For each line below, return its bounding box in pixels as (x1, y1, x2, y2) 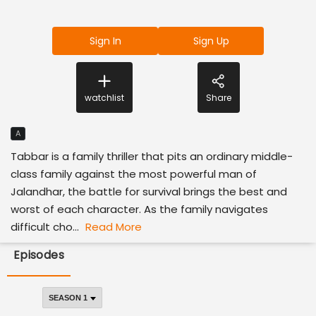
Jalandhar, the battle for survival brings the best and (11, 184, 287, 199)
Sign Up (193, 34, 229, 48)
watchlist (84, 92, 124, 104)
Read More (83, 219, 142, 234)
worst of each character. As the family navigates (11, 202, 268, 217)
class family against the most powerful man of (11, 166, 257, 181)
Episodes (13, 246, 65, 263)
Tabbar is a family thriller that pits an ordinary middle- (11, 149, 293, 164)
